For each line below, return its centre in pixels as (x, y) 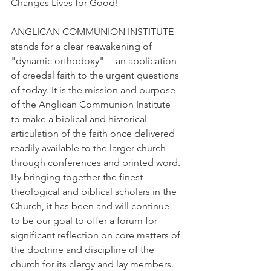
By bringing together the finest (78, 177)
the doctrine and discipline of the (84, 250)
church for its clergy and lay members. (93, 264)
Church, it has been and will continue (91, 206)
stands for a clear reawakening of (83, 46)
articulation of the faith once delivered (94, 133)
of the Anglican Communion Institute (92, 104)
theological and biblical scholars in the (95, 191)
